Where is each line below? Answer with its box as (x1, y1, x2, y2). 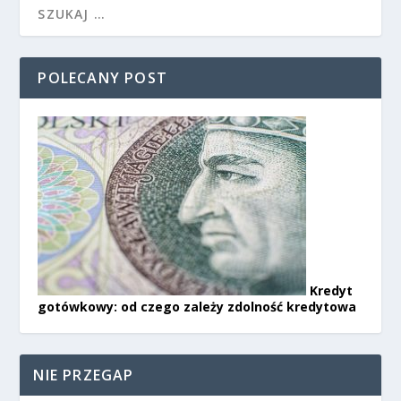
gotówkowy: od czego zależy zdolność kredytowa (38, 297, 357, 315)
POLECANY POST (38, 67, 168, 88)
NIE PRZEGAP (33, 364, 134, 385)
